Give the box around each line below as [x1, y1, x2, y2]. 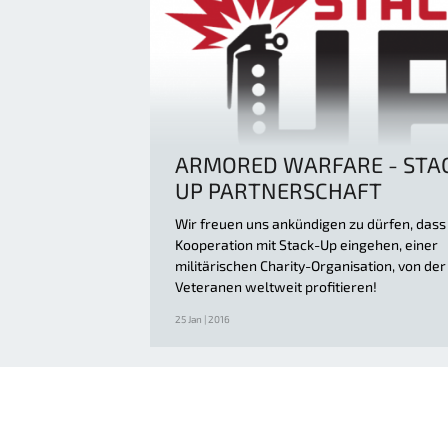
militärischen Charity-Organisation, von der [175, 256, 446, 274]
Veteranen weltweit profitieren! [175, 277, 377, 295]
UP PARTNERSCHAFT [175, 176, 382, 203]
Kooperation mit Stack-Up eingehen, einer [175, 235, 438, 253]
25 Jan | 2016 [175, 312, 230, 325]
